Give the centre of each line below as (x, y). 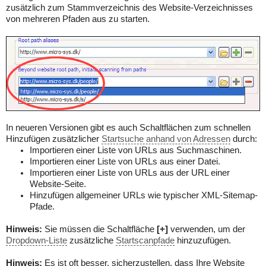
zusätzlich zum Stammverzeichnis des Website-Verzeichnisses (129, 8)
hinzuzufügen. (203, 240)
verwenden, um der (207, 229)
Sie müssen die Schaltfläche (99, 229)
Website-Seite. (58, 184)
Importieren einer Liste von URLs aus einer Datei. (125, 161)
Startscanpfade (145, 240)
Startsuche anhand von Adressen (166, 139)
